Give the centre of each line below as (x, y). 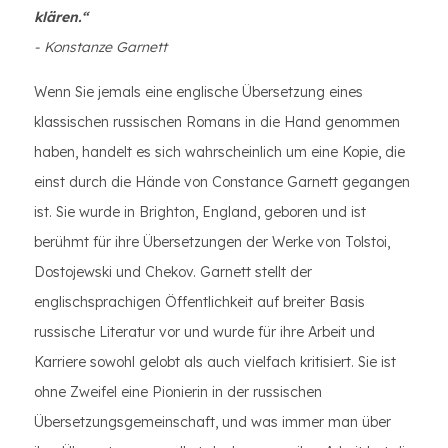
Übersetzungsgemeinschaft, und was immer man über (212, 422)
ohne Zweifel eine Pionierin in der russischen (178, 392)
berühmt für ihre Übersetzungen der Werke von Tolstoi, (212, 242)
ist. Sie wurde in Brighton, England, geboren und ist (200, 212)
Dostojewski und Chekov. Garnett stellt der (173, 272)
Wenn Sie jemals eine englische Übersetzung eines (198, 92)
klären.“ (61, 17)
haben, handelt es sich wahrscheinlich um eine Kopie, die (219, 152)
